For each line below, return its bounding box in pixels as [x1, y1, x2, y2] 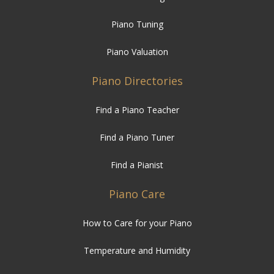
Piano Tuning [111, 18, 163, 30]
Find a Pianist [111, 158, 163, 171]
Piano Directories [91, 73, 183, 88]
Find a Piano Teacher [95, 103, 179, 116]
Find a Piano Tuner [100, 131, 174, 143]
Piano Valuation [106, 45, 168, 57]
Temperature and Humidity [84, 244, 190, 256]
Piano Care [109, 186, 165, 201]
